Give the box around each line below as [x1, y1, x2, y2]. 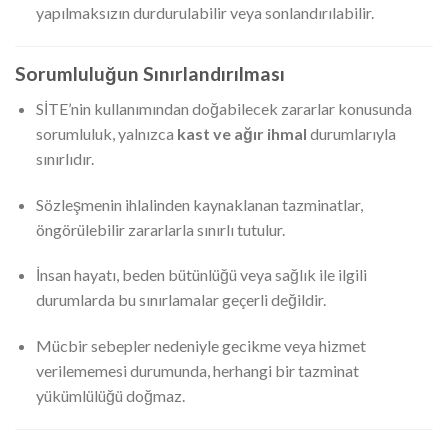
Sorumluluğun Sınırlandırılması [15, 62, 285, 86]
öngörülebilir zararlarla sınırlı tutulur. [35, 219, 285, 239]
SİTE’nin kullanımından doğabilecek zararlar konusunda [35, 98, 412, 118]
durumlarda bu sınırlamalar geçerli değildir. [35, 290, 326, 310]
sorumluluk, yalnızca [35, 123, 177, 143]
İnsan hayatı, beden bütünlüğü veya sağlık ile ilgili [35, 265, 367, 285]
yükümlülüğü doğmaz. [35, 386, 185, 406]
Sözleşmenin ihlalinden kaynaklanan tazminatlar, [35, 194, 363, 214]
